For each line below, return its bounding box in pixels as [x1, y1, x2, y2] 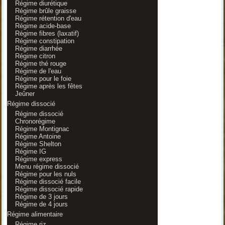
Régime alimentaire [7, 210, 63, 218]
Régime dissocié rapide [15, 185, 83, 193]
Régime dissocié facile [15, 178, 81, 185]
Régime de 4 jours [15, 200, 68, 208]
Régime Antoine [15, 133, 61, 140]
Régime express [15, 155, 62, 163]
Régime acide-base [15, 22, 71, 30]
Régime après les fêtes [15, 82, 82, 90]
